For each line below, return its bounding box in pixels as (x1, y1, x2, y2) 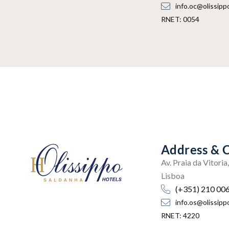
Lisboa (161, 171, 185, 180)
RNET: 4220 (161, 211, 199, 220)
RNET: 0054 (161, 15, 199, 24)
